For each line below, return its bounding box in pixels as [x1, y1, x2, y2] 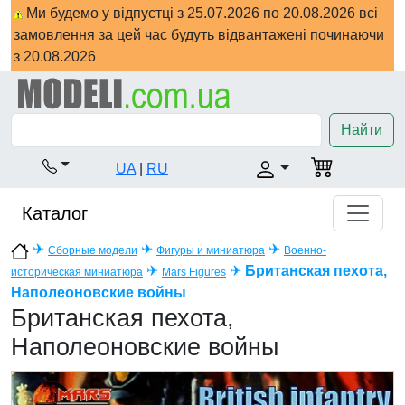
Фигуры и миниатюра [156, 244, 265, 258]
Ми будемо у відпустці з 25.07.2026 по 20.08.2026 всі [23, 5, 378, 21]
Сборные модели [48, 244, 137, 258]
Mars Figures [162, 266, 226, 279]
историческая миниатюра [11, 266, 143, 279]
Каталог [22, 203, 88, 224]
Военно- [284, 244, 326, 258]
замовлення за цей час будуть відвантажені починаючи [14, 27, 384, 42]
